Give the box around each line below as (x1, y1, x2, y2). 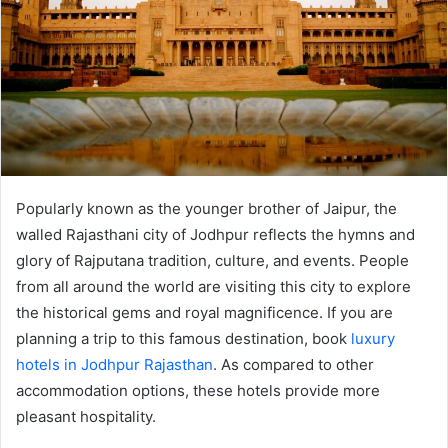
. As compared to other (213, 354, 374, 374)
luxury (347, 328, 395, 348)
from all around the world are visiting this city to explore (16, 276, 411, 296)
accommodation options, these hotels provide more (16, 380, 380, 400)
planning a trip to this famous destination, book (16, 328, 347, 348)
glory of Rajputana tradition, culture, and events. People (16, 250, 409, 270)
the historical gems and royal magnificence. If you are (16, 302, 393, 322)
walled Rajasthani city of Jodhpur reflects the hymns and (16, 224, 415, 244)
